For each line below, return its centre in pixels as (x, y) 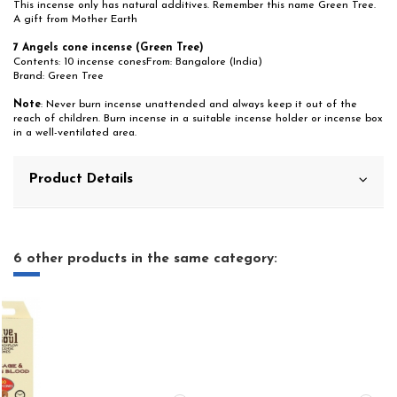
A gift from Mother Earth (75, 19)
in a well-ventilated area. (75, 132)
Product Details (81, 179)
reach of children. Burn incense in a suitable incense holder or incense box (198, 118)
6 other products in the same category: (145, 258)
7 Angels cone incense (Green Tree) (109, 47)
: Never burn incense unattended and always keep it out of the (199, 104)
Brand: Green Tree (58, 76)
